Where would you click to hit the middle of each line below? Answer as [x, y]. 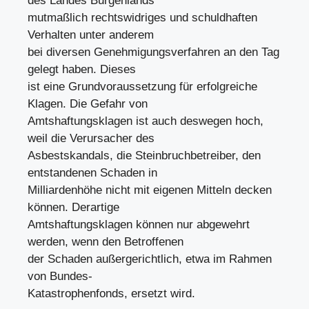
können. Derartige [73, 207]
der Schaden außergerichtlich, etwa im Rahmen [150, 259]
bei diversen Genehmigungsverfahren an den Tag [153, 52]
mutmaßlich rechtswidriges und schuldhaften [142, 18]
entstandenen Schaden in [92, 173]
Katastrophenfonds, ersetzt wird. [111, 293]
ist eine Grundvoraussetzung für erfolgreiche [142, 87]
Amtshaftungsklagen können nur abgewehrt [139, 225]
